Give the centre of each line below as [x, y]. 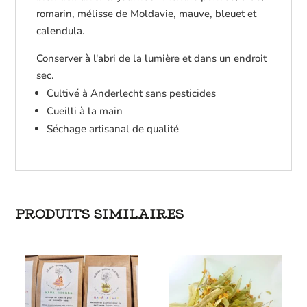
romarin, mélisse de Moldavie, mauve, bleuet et [147, 14]
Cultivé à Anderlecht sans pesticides [132, 94]
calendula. [61, 31]
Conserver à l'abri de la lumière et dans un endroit [152, 59]
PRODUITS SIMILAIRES [100, 214]
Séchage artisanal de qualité [113, 129]
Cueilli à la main [85, 111]
